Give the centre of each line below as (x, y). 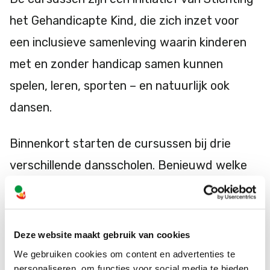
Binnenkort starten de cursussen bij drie (120, 143)
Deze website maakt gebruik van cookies (102, 234)
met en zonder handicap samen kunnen (116, 64)
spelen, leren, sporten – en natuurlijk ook (120, 86)
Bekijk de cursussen (72, 225)
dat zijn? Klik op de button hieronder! (110, 187)
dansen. (31, 107)
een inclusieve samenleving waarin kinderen (128, 42)
